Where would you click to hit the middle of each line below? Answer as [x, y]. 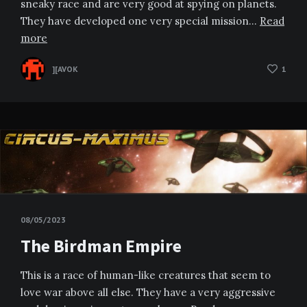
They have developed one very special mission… [140, 21]
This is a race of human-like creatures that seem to [146, 275]
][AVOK [65, 69]
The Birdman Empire [101, 246]
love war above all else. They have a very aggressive [148, 293]
